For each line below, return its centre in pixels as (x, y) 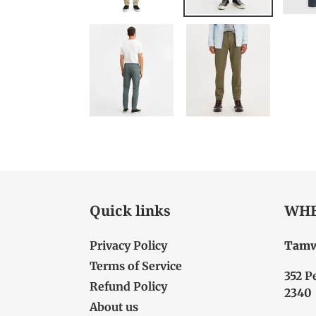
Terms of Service (136, 266)
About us (114, 307)
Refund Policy (128, 286)
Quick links (130, 211)
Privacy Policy (128, 245)
